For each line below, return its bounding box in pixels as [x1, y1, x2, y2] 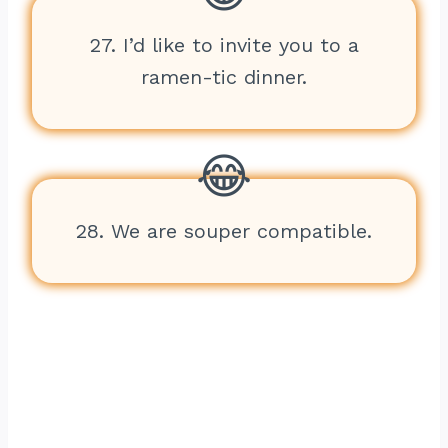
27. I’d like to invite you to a [89, 33, 359, 57]
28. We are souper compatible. [76, 219, 372, 243]
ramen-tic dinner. [141, 65, 307, 89]
